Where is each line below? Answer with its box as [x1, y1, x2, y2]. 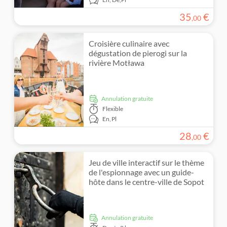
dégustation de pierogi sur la [89, 48, 187, 58]
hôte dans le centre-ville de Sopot [89, 176, 205, 186]
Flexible [102, 105, 124, 112]
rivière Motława [89, 57, 145, 67]
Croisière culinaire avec [89, 38, 170, 48]
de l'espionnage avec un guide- [89, 167, 195, 177]
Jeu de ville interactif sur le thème [89, 157, 205, 167]
